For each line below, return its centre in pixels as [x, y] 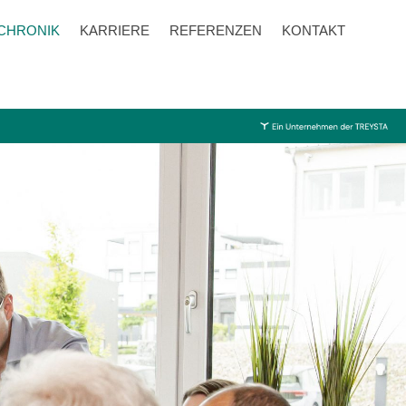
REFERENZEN [215, 30]
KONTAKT [313, 30]
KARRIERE [114, 30]
